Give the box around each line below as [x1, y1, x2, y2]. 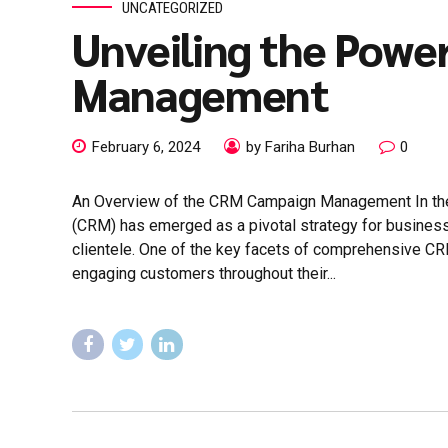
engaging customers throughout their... [72, 264, 336, 284]
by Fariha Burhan [246, 138, 355, 157]
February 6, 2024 [92, 138, 200, 157]
